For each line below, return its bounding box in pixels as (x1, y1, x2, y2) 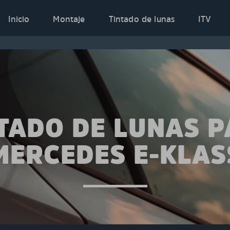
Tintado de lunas (108, 13, 175, 25)
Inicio (8, 13, 30, 25)
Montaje (53, 13, 85, 25)
